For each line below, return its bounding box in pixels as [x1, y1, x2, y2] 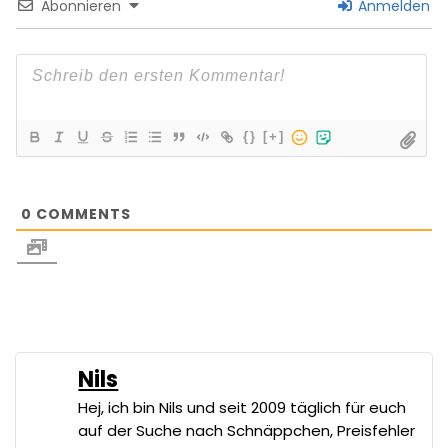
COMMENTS [32, 203, 131, 224]
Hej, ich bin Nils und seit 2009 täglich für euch [78, 396, 407, 418]
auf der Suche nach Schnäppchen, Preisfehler [78, 419, 416, 441]
